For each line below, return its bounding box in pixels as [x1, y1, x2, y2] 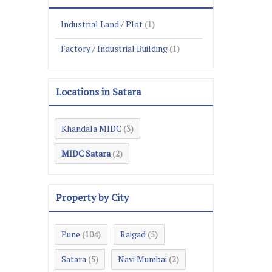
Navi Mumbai [118, 253, 167, 265]
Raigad [120, 228, 146, 240]
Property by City [56, 190, 129, 204]
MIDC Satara [61, 147, 110, 159]
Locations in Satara [56, 84, 141, 98]
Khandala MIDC [61, 122, 121, 134]
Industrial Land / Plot [61, 18, 143, 30]
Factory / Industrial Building [61, 42, 168, 54]
